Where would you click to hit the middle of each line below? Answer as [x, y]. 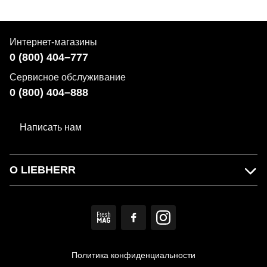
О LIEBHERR [43, 170]
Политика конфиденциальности [133, 255]
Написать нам [51, 127]
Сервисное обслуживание [68, 77]
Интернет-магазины [53, 42]
